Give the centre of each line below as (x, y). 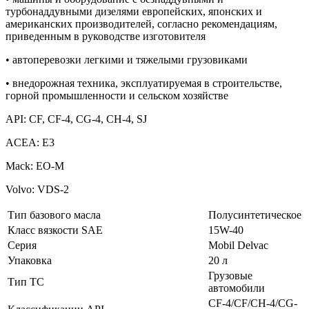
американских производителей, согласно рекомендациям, (141, 23)
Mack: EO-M (35, 166)
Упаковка (30, 260)
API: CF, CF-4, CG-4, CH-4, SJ (76, 119)
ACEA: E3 (30, 142)
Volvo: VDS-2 (37, 189)
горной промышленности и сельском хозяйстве (117, 95)
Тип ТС (26, 281)
